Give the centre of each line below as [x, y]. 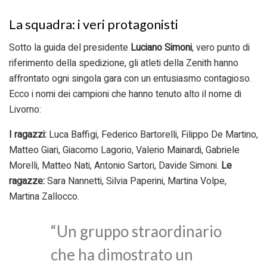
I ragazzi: [28, 135]
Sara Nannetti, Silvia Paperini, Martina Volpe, [136, 181]
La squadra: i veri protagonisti [94, 25]
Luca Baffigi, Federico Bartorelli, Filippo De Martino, [152, 135]
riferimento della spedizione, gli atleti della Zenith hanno [124, 63]
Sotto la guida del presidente [70, 48]
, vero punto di [221, 48]
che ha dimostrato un [122, 255]
